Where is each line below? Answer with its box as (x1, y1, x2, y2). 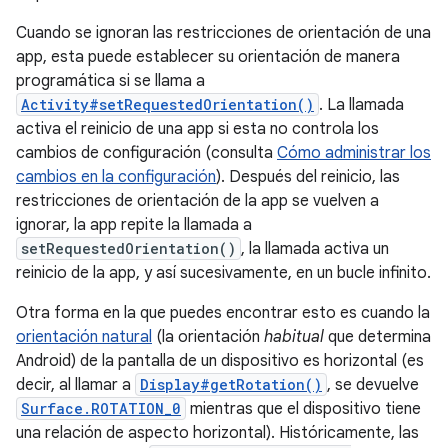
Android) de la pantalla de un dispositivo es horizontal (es (16, 351, 424, 371)
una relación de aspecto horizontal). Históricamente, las (16, 423, 419, 443)
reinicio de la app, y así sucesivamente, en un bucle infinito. (16, 263, 431, 283)
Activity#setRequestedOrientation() (21, 95, 314, 114)
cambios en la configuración (16, 167, 216, 187)
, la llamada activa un (241, 239, 389, 259)
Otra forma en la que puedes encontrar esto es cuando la (16, 303, 430, 323)
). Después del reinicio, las (216, 167, 400, 187)
